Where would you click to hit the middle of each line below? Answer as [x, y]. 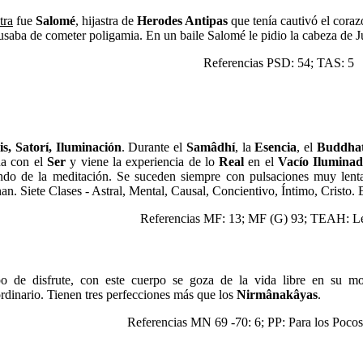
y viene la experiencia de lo [142, 162]
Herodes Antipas [182, 21]
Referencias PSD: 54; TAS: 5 [278, 63]
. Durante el [154, 147]
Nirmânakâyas [277, 295]
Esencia [276, 147]
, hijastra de [106, 21]
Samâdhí [210, 147]
